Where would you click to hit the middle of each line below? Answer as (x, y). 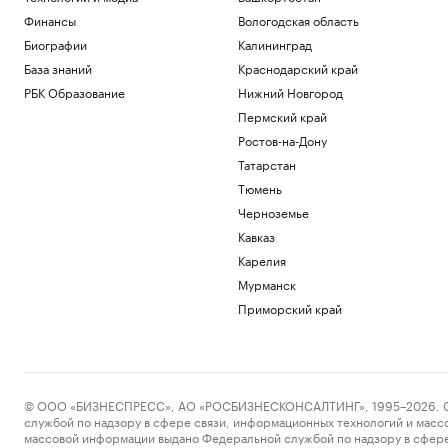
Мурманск (266, 283)
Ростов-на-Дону (282, 139)
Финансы (50, 19)
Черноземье (273, 211)
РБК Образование (74, 91)
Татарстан (266, 163)
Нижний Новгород (290, 91)
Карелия (261, 259)
